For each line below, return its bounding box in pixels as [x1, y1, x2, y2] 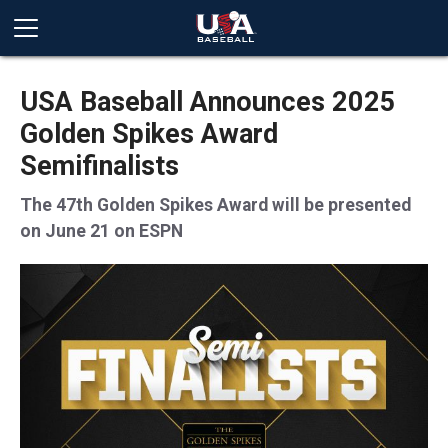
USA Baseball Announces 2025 [20, 86, 396, 118]
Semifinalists [20, 150, 179, 182]
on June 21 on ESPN [20, 221, 183, 241]
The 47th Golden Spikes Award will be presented [20, 195, 411, 215]
